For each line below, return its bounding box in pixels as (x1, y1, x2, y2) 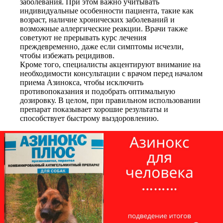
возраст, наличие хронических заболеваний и (20, 15, 175, 24)
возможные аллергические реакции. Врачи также (20, 24, 188, 33)
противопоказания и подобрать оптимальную (20, 87, 175, 96)
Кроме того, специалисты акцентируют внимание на (20, 60, 201, 69)
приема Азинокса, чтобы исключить (20, 78, 143, 87)
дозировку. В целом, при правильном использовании (20, 96, 201, 105)
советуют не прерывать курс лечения (20, 33, 146, 42)
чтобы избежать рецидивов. (20, 51, 114, 60)
